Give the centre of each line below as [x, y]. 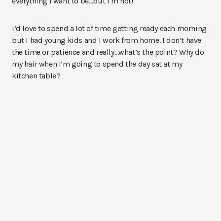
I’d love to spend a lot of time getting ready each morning [109, 28]
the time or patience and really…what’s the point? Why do [108, 52]
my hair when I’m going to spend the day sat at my [97, 64]
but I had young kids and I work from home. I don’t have [107, 40]
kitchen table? [36, 75]
